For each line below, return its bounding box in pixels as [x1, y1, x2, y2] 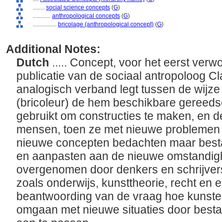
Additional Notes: [6, 43, 101, 55]
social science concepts [46, 4, 110, 11]
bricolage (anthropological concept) [58, 21, 154, 28]
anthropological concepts [52, 12, 120, 19]
